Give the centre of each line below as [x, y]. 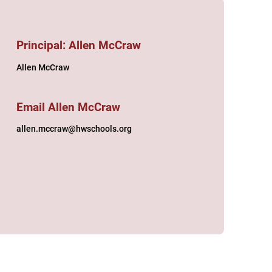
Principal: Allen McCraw [79, 46]
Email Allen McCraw [69, 107]
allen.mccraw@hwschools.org [74, 129]
